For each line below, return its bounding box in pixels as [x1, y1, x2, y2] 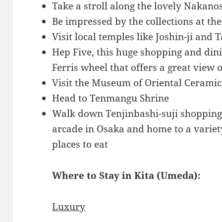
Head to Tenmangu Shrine [52, 91, 169, 105]
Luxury [52, 200, 86, 213]
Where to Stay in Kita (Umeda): [52, 168, 201, 182]
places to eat [52, 137, 109, 151]
